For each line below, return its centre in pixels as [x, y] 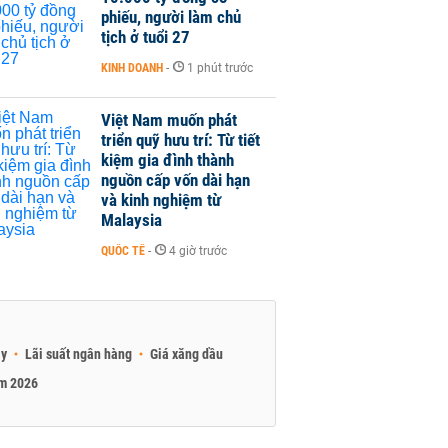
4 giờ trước [198, 251]
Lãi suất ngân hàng [78, 354]
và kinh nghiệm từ [161, 200]
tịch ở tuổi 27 [145, 37]
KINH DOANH [132, 68]
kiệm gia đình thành [167, 160]
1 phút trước [220, 68]
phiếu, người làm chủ [171, 17]
